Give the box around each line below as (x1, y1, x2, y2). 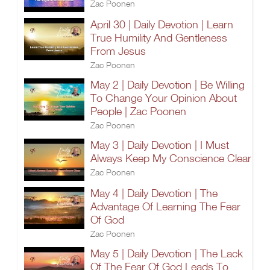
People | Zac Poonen (90, 105, 186, 118)
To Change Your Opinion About (90, 92, 237, 104)
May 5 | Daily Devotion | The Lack (90, 247, 243, 260)
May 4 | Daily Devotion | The (90, 187, 218, 199)
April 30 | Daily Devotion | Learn (90, 18, 233, 31)
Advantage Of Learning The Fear (90, 200, 240, 213)
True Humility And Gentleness (90, 31, 227, 44)
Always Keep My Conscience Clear (90, 152, 251, 165)
